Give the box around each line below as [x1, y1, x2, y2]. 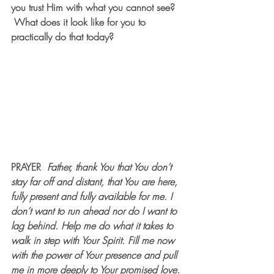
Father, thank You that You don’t [47, 160, 174, 174]
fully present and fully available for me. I [11, 190, 175, 204]
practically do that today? [11, 30, 114, 43]
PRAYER [11, 160, 47, 174]
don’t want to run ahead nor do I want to [11, 204, 180, 218]
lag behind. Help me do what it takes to [11, 219, 176, 233]
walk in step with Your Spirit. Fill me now [11, 234, 177, 248]
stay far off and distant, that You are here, [11, 175, 180, 189]
